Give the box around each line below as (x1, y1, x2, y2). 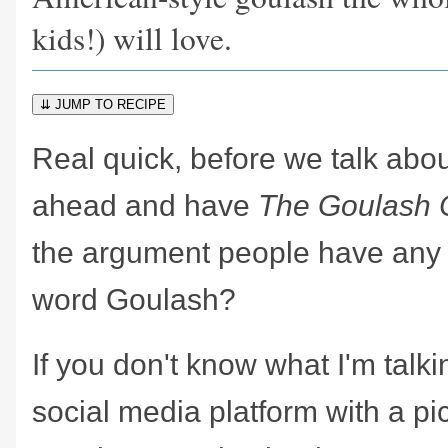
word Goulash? (32, 282, 244, 316)
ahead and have (32, 188, 258, 222)
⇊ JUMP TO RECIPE (40, 96, 166, 112)
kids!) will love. (32, 16, 232, 59)
